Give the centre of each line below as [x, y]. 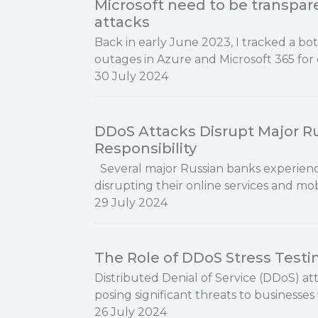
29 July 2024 [131, 203]
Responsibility [146, 148]
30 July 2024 [131, 76]
